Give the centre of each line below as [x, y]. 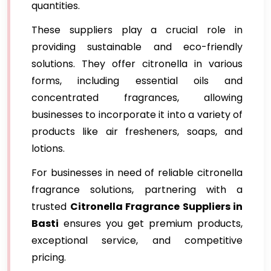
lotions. [48, 149]
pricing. [49, 257]
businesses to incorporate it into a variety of [137, 115]
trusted [51, 207]
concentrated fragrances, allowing [137, 98]
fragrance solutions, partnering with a [137, 190]
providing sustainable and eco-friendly [137, 47]
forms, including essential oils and [137, 81]
